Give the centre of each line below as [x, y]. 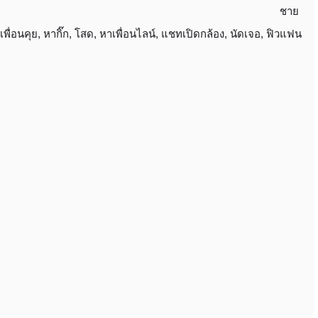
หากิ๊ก [56, 34]
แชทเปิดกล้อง [193, 34]
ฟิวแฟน [284, 34]
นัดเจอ [245, 34]
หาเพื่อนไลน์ [127, 34]
